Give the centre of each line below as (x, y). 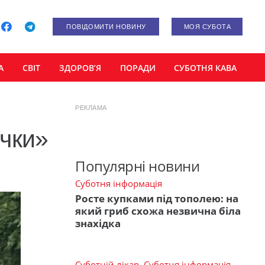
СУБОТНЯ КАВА (206, 67)
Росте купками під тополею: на (157, 199)
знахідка (98, 224)
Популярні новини (138, 166)
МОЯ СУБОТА (207, 27)
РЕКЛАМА (91, 108)
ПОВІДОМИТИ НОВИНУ (106, 27)
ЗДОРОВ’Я (80, 67)
